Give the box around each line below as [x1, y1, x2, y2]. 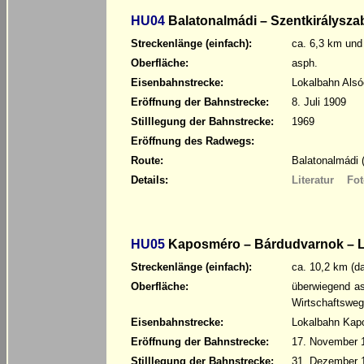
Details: [131, 174, 168, 187]
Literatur [292, 174, 334, 187]
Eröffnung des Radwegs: [131, 135, 254, 148]
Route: [131, 154, 163, 167]
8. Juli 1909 [292, 96, 346, 109]
